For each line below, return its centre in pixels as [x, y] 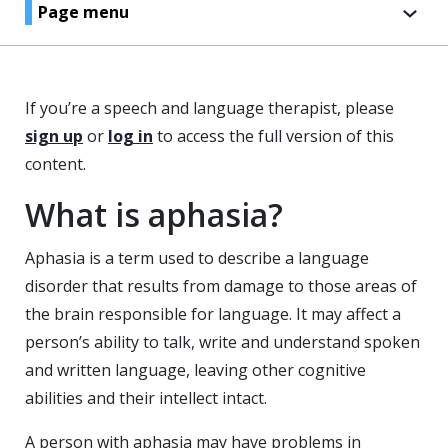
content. [55, 164]
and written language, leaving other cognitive [195, 370]
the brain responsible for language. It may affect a [213, 314]
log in [130, 136]
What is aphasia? [154, 214]
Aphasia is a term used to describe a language [197, 258]
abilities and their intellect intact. [146, 398]
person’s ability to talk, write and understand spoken [222, 342]
